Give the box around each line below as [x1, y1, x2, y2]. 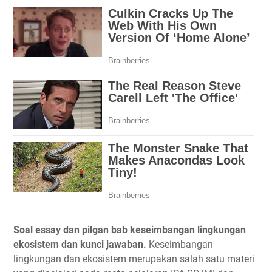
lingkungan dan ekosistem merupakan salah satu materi [13, 253, 254, 265]
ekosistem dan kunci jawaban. [13, 239, 149, 251]
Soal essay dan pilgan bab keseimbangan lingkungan [13, 224, 246, 236]
